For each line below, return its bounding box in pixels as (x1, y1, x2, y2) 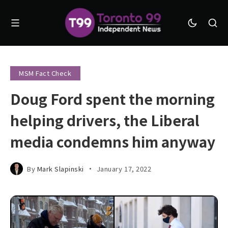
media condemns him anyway (10, 131, 215, 152)
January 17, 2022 (96, 163, 152, 174)
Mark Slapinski (37, 163, 84, 174)
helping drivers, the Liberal (10, 109, 199, 130)
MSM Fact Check (19, 68, 72, 78)
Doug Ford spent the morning (10, 88, 215, 109)
